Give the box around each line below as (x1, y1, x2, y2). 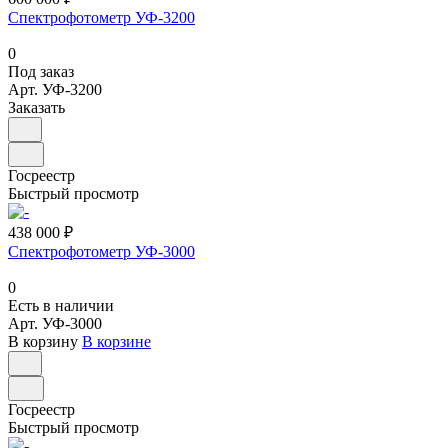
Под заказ (8, 62, 74, 80)
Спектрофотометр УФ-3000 (8, 242, 195, 260)
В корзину (8, 332, 78, 350)
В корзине (82, 332, 151, 350)
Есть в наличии (8, 296, 114, 314)
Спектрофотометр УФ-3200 (8, 8, 195, 26)
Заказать (8, 98, 65, 116)
